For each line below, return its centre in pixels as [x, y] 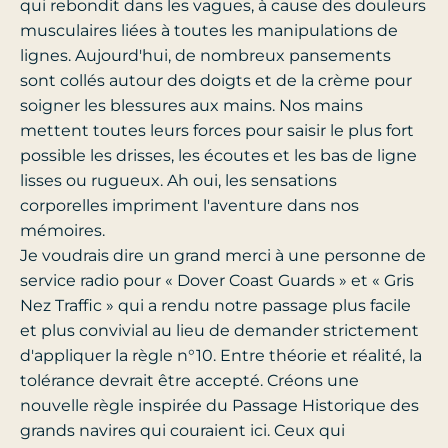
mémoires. [62, 231]
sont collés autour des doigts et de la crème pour [216, 81]
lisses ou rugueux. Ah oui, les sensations [178, 181]
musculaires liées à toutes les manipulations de [209, 31]
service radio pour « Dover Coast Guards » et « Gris [217, 281]
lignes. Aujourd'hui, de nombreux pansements [205, 56]
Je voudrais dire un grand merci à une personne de [223, 256]
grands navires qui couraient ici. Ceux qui [182, 431]
